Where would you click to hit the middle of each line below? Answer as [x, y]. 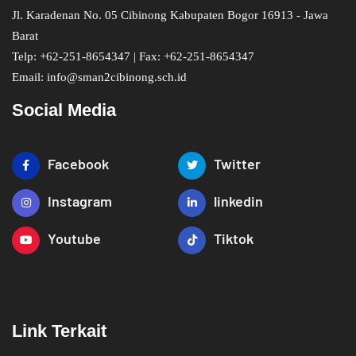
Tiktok [234, 238]
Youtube [74, 238]
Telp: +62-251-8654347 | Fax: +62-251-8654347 [133, 56]
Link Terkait [59, 331]
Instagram [80, 201]
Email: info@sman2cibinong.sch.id [99, 77]
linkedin [238, 201]
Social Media [64, 110]
